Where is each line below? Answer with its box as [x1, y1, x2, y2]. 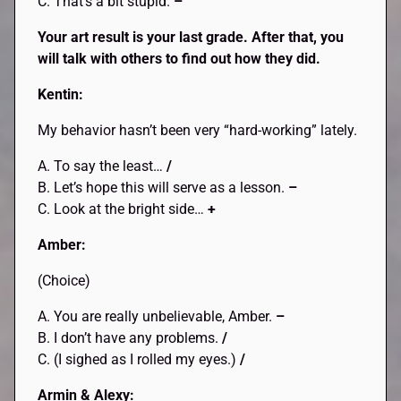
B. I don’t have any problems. [38, 329, 223, 347]
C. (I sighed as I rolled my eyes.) [38, 351, 241, 369]
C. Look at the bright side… [38, 200, 209, 218]
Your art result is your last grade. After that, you [38, 29, 345, 47]
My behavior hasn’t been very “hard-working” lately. [38, 122, 358, 140]
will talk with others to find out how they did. [38, 50, 321, 68]
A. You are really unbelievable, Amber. [38, 308, 277, 326]
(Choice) [38, 272, 91, 290]
